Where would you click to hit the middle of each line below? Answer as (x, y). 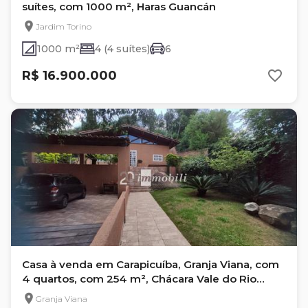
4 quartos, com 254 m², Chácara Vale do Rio (139, 279)
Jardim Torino (64, 26)
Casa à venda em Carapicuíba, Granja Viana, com (151, 264)
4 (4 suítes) (122, 49)
